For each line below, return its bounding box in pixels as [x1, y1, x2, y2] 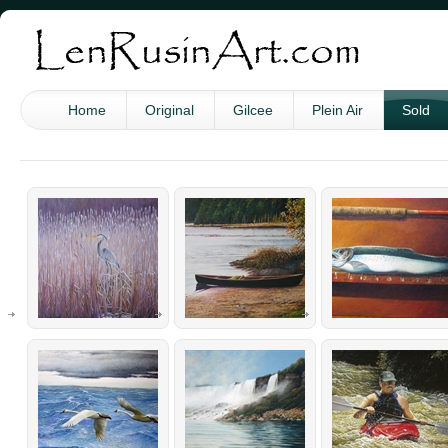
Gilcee [233, 102, 273, 118]
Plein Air [312, 102, 363, 118]
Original [145, 102, 194, 118]
